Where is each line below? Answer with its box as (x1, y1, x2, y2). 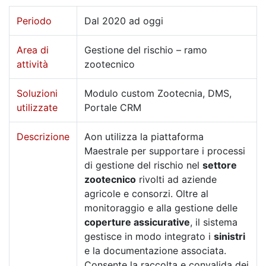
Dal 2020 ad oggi (84, 14, 163, 27)
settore (202, 159, 237, 171)
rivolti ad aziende (136, 173, 217, 185)
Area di (17, 43, 49, 56)
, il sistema (190, 216, 237, 228)
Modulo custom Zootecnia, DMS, (84, 87, 232, 99)
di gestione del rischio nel (84, 159, 202, 171)
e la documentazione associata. (84, 244, 226, 256)
